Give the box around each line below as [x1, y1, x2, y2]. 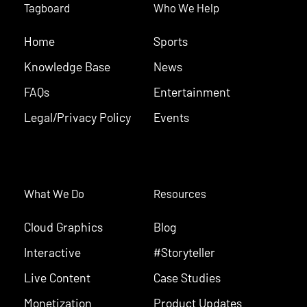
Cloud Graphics [24, 219, 103, 234]
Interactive [24, 244, 81, 260]
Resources [153, 186, 206, 200]
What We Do [24, 186, 84, 200]
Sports [153, 33, 188, 49]
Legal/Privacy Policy [24, 109, 131, 125]
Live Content [24, 269, 90, 285]
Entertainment [153, 84, 230, 99]
